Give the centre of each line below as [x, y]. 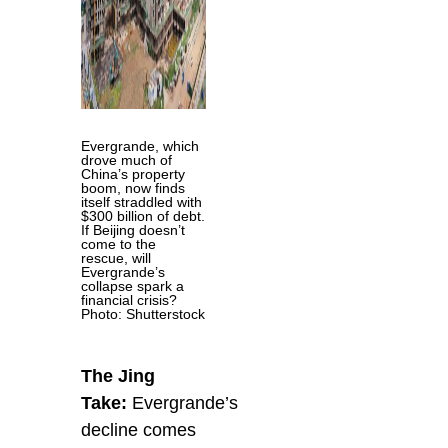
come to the [119, 243]
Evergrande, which [140, 145]
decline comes [139, 429]
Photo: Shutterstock [143, 313]
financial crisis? [129, 299]
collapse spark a [133, 285]
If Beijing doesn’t [133, 229]
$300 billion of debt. [143, 215]
